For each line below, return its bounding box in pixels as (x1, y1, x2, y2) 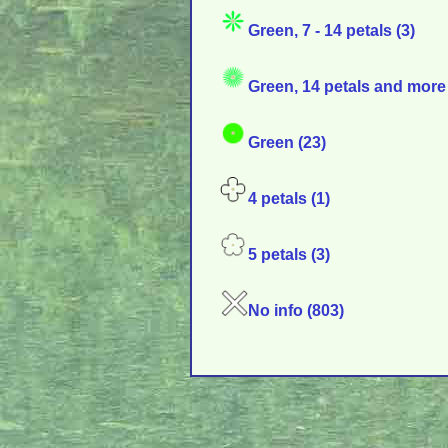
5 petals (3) (248, 245, 330, 264)
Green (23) (248, 133, 326, 152)
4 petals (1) (248, 189, 330, 208)
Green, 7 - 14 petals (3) (248, 21, 415, 40)
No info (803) (248, 301, 344, 320)
